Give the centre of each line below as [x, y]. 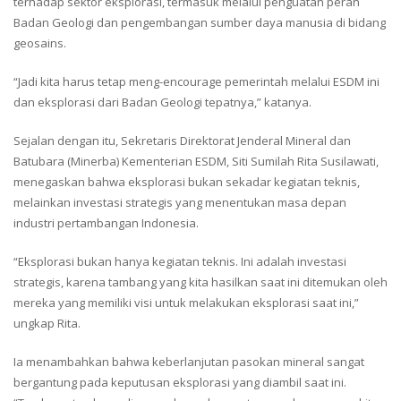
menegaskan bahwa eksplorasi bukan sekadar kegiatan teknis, [187, 182]
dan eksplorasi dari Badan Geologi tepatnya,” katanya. [162, 102]
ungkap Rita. [47, 324]
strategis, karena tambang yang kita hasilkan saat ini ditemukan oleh [200, 282]
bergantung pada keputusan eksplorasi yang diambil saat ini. [180, 383]
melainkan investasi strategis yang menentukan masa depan [180, 203]
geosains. [40, 43]
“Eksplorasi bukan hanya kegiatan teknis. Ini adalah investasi [180, 262]
